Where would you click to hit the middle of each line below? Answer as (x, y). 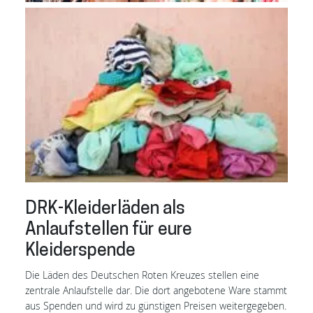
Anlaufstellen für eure (109, 230)
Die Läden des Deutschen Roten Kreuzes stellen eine (142, 275)
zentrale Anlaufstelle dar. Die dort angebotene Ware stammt (156, 290)
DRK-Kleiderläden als (105, 209)
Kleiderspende (80, 251)
